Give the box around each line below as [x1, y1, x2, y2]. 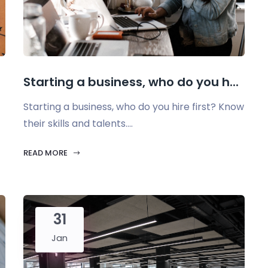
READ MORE [23, 147, 69, 159]
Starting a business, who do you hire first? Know [23, 100, 244, 114]
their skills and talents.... [23, 117, 133, 130]
